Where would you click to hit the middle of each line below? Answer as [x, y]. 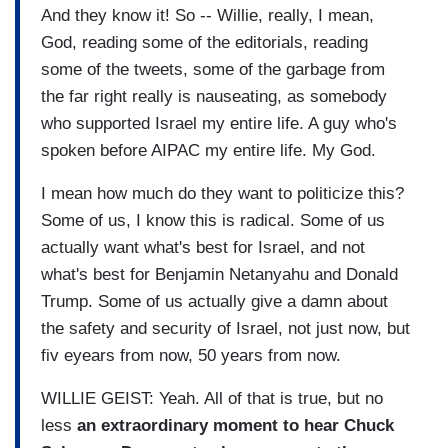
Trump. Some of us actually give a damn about [214, 301]
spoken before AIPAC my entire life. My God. [211, 150]
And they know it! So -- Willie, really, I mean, [207, 15]
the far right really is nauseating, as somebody [214, 96]
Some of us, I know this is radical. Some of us [213, 220]
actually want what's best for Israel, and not [203, 247]
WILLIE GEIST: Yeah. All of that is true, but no [212, 398]
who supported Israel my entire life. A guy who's [219, 123]
